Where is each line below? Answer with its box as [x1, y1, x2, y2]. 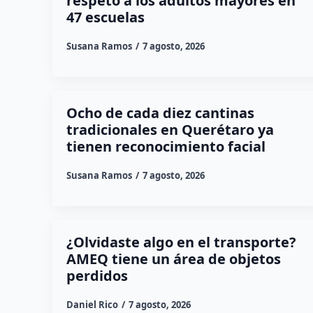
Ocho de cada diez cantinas [66, 103, 254, 122]
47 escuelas [66, 7, 145, 27]
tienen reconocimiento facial [66, 136, 265, 156]
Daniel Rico [66, 298, 118, 311]
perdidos [66, 265, 128, 285]
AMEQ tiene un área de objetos [66, 249, 281, 268]
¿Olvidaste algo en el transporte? [66, 232, 296, 252]
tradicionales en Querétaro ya [66, 119, 274, 139]
